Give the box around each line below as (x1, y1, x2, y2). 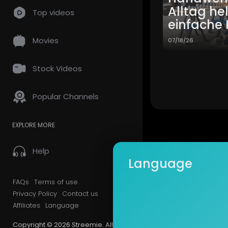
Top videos (33, 7, 74, 18)
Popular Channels (33, 91, 99, 102)
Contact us (62, 189, 98, 198)
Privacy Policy (13, 189, 57, 198)
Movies (33, 35, 59, 46)
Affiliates (13, 201, 40, 210)
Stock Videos (33, 63, 82, 74)
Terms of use (34, 177, 78, 187)
